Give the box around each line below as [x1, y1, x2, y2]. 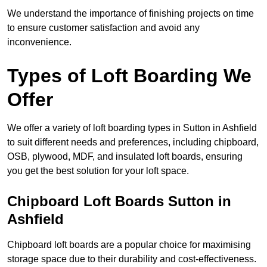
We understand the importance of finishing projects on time [7, 8, 254, 19]
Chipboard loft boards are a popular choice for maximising [7, 240, 251, 250]
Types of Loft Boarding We [7, 65, 252, 87]
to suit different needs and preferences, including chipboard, [7, 137, 259, 148]
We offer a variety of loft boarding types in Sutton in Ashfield [7, 123, 257, 133]
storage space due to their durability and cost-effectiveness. [7, 254, 256, 265]
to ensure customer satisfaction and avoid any [7, 23, 200, 33]
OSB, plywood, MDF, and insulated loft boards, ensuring [7, 151, 243, 162]
